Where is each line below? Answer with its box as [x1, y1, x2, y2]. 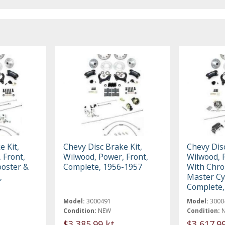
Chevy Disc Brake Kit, [63, 141, 143, 152]
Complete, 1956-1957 [63, 161, 143, 172]
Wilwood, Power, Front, [63, 151, 149, 162]
